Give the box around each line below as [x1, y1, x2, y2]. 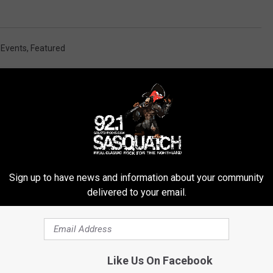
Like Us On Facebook [107, 253, 213, 267]
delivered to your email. [87, 186, 186, 198]
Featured [30, 43, 65, 54]
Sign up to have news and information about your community [9, 171, 264, 183]
